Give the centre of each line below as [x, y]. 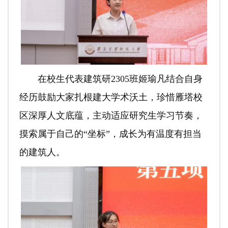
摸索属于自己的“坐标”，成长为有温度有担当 [110, 134]
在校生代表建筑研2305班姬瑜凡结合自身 [120, 79]
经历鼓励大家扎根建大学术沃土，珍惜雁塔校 [111, 97]
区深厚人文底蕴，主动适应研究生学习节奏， [111, 116]
